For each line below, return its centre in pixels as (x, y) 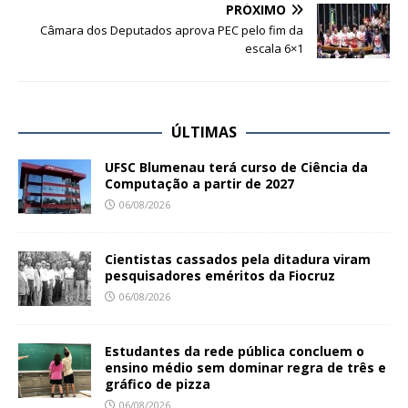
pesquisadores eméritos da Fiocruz (222, 276)
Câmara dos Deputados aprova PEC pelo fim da (172, 31)
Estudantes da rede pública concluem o (235, 352)
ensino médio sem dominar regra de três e (245, 368)
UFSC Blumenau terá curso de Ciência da (236, 168)
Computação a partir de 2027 (199, 184)
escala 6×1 (274, 49)
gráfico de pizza (158, 384)
